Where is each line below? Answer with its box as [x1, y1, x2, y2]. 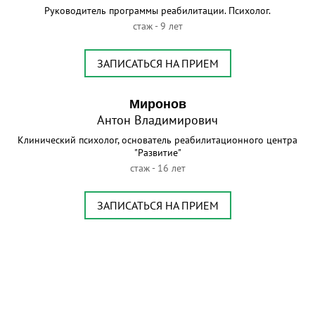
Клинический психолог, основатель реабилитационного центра [18, 134, 297, 147]
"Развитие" [134, 146, 181, 160]
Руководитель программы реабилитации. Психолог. [44, 4, 271, 18]
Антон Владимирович [97, 112, 218, 129]
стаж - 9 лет [132, 20, 183, 33]
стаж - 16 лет [129, 162, 186, 175]
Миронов [129, 97, 186, 112]
